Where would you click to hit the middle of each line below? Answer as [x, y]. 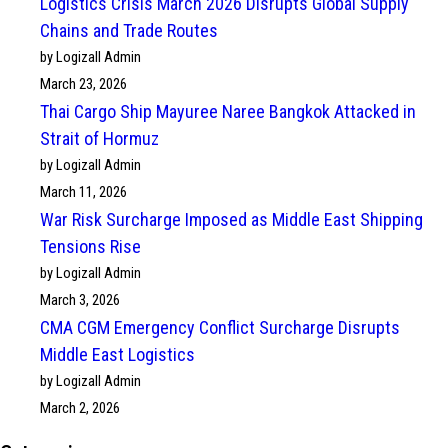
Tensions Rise [90, 246]
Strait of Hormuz [99, 138]
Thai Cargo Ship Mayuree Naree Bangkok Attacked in [228, 111]
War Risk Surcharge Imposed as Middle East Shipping [231, 219]
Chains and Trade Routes [129, 30]
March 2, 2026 [80, 408]
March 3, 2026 [80, 300]
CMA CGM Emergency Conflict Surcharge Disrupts [220, 327]
